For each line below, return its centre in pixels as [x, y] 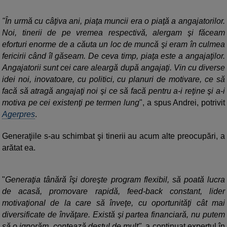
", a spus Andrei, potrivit [182, 103]
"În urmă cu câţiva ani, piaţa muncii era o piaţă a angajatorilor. [113, 21]
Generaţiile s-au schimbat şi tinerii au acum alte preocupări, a [113, 136]
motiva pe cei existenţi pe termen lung [71, 103]
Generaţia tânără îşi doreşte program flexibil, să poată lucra [115, 180]
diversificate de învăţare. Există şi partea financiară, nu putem [113, 215]
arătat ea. [19, 148]
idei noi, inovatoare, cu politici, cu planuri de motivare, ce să [113, 80]
